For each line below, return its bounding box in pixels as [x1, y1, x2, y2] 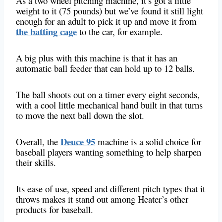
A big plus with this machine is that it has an [16, 52, 177, 64]
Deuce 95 [60, 135, 95, 149]
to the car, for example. [77, 25, 166, 38]
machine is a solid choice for [95, 135, 201, 148]
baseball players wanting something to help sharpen [16, 146, 201, 159]
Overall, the [16, 135, 60, 148]
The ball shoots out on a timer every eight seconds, [16, 88, 200, 101]
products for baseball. [16, 203, 96, 216]
